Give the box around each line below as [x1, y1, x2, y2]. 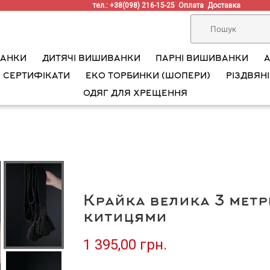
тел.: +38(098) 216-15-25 [93, 1, 179, 10]
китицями [83, 210, 167, 227]
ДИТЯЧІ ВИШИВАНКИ [42, 54, 140, 64]
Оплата [178, 1, 208, 10]
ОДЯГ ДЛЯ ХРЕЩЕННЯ [83, 89, 187, 99]
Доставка [207, 1, 245, 10]
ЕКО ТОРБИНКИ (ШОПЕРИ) [86, 71, 210, 81]
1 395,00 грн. [83, 236, 167, 253]
